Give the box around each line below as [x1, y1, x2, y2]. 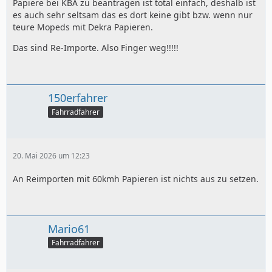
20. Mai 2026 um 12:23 [13, 150, 90, 161]
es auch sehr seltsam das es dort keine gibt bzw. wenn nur [13, 8, 253, 21]
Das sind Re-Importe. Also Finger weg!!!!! [13, 41, 178, 53]
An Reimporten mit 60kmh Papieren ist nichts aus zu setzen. [13, 172, 259, 185]
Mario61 [48, 221, 90, 236]
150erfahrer [48, 90, 107, 105]
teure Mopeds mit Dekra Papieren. [13, 21, 153, 33]
